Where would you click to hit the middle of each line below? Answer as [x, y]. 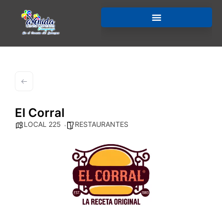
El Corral [40, 113]
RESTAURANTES [102, 124]
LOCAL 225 [42, 124]
